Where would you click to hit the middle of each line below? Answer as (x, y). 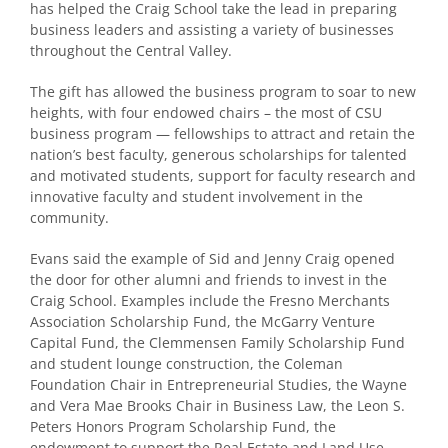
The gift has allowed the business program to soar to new (223, 91)
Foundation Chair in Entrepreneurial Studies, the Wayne (218, 384)
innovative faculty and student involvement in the (196, 196)
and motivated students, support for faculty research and (223, 175)
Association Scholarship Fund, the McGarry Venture (202, 321)
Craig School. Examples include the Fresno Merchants (210, 300)
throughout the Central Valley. (131, 50)
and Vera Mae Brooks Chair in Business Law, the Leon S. (217, 405)
